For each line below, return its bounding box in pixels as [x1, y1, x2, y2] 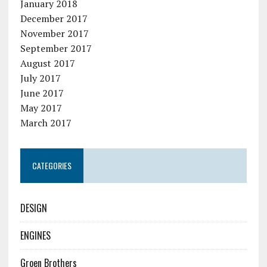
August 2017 [20, 57, 75, 70]
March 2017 [20, 116, 72, 130]
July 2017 [20, 72, 61, 85]
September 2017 [20, 42, 92, 55]
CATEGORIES [32, 159, 72, 172]
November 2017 [20, 27, 89, 41]
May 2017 [20, 101, 62, 115]
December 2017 [20, 12, 88, 26]
